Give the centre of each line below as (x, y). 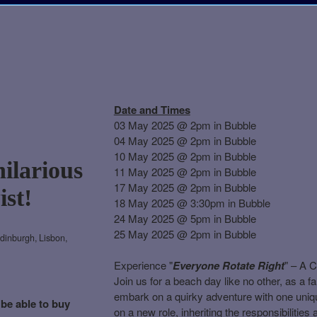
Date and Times (152, 109)
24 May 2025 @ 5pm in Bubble (185, 218)
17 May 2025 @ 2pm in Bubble (185, 187)
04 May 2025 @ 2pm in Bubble (185, 140)
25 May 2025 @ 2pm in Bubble (185, 234)
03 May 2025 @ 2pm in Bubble (185, 125)
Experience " (143, 265)
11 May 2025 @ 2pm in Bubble (185, 171)
